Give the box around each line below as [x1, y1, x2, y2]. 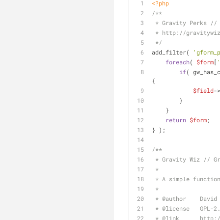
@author [162, 194, 186, 202]
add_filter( [152, 48, 193, 56]
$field [193, 86, 214, 94]
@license [162, 204, 190, 212]
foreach [165, 58, 190, 66]
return [165, 116, 186, 124]
